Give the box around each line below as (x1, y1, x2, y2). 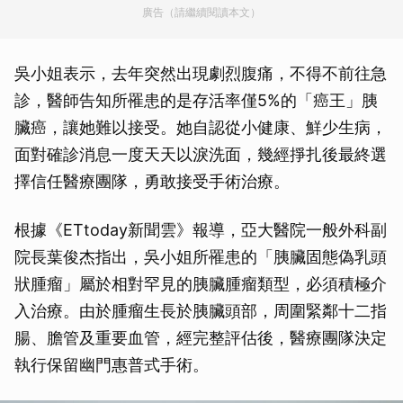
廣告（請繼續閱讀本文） (142, 5, 261, 20)
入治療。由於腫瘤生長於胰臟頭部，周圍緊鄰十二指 (14, 301, 387, 321)
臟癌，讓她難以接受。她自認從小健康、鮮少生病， (14, 118, 387, 138)
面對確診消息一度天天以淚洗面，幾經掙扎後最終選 (14, 145, 387, 165)
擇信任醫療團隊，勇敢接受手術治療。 (14, 172, 290, 192)
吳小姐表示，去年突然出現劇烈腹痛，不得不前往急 (14, 64, 387, 84)
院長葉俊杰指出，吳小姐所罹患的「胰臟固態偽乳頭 (14, 247, 387, 267)
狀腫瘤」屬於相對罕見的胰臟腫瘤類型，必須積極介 (14, 274, 387, 294)
